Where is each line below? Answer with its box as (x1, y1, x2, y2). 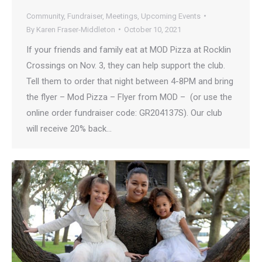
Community (26, 11, 64, 20)
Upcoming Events (141, 11, 201, 20)
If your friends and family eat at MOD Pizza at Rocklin (26, 44, 231, 55)
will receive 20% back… (26, 123, 112, 134)
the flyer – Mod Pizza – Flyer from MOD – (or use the (26, 91, 232, 102)
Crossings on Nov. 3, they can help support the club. (26, 60, 227, 71)
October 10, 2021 (124, 25, 181, 34)
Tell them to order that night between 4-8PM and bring (26, 75, 233, 87)
